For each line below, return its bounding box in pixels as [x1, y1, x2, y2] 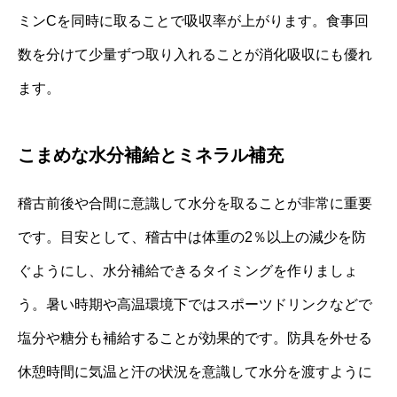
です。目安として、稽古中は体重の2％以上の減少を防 [18, 229, 366, 245]
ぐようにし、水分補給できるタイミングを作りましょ [18, 262, 358, 278]
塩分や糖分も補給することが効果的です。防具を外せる [18, 330, 372, 346]
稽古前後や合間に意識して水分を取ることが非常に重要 [18, 195, 372, 211]
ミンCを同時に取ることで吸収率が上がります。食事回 [18, 12, 369, 28]
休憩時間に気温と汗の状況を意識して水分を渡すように [18, 363, 372, 379]
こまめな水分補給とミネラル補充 [18, 144, 284, 165]
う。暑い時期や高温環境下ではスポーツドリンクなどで [18, 296, 372, 312]
